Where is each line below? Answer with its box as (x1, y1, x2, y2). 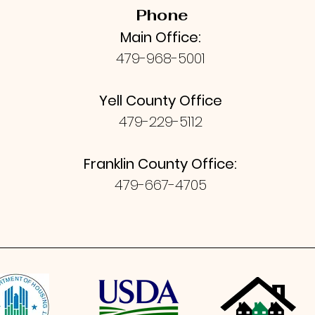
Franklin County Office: (84, 154, 238, 174)
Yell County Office (98, 91, 222, 110)
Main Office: (120, 27, 201, 47)
